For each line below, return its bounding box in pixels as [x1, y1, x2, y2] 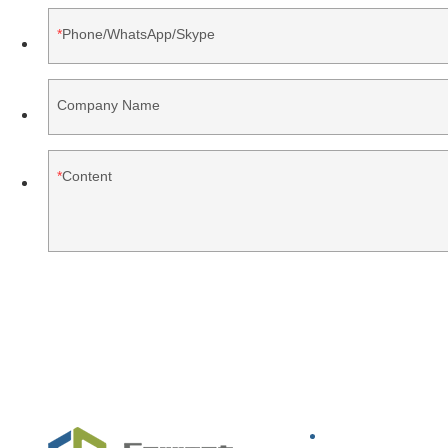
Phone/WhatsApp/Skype [62, 25, 215, 42]
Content [62, 167, 112, 184]
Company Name [57, 96, 160, 113]
